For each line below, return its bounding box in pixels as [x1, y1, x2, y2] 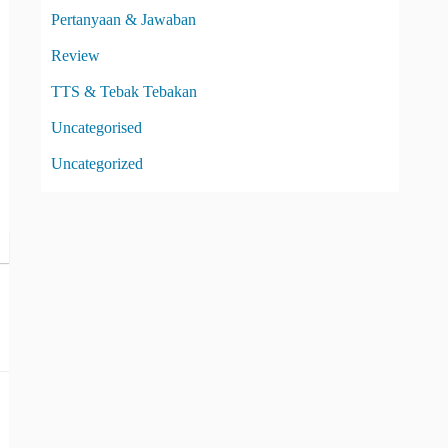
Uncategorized [51, 154, 143, 172]
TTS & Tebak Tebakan [51, 82, 197, 100]
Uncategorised [51, 118, 142, 136]
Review [51, 46, 100, 64]
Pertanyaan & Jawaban [51, 10, 196, 28]
